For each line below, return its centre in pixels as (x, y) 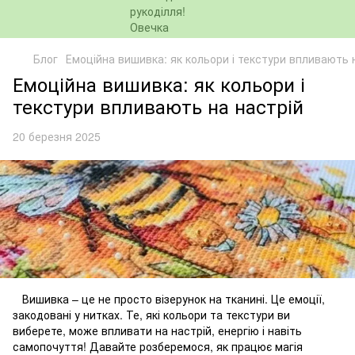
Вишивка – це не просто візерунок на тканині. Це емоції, (169, 299)
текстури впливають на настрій (158, 106)
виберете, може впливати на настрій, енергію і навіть (157, 331)
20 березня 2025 (57, 136)
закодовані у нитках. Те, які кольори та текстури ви (151, 315)
